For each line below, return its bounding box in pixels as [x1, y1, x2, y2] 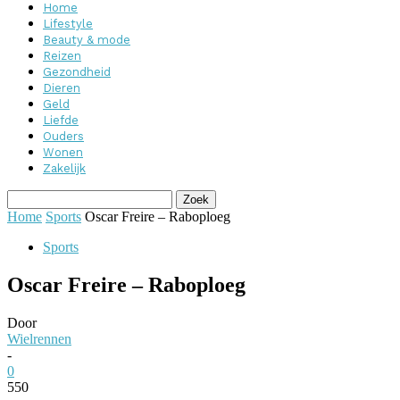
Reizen [43, 49, 81, 62]
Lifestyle [43, 17, 93, 30]
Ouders [43, 129, 84, 143]
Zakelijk [43, 162, 86, 175]
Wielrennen [7, 330, 71, 346]
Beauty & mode [43, 33, 130, 46]
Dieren [43, 81, 80, 95]
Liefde [43, 113, 79, 127]
